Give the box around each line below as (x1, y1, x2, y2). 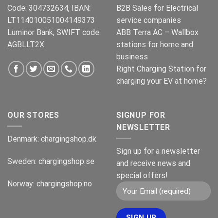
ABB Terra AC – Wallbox (116, 28, 199, 37)
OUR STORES (7, 110, 59, 120)
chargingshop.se (38, 157, 94, 166)
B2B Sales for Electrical (116, 3, 198, 13)
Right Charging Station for (116, 64, 206, 74)
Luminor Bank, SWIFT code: (7, 28, 101, 37)
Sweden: (7, 157, 38, 166)
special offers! (116, 171, 170, 181)
